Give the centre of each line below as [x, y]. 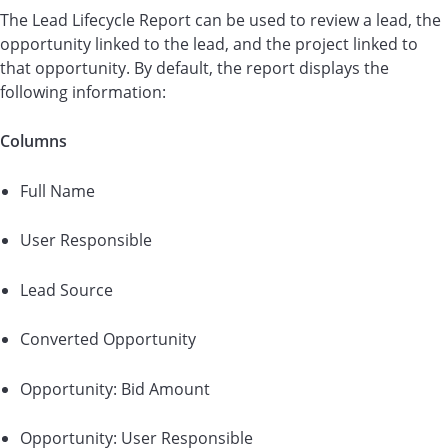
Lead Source [66, 289]
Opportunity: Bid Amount [115, 388]
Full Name [57, 190]
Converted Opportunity [108, 339]
